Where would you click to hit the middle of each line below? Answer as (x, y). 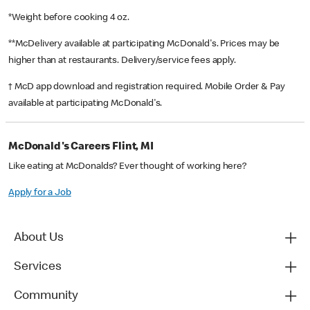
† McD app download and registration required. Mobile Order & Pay (147, 88)
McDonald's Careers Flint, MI (81, 148)
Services (38, 267)
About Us (39, 238)
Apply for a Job (40, 193)
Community (46, 297)
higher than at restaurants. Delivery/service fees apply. (123, 61)
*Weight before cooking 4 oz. (70, 18)
